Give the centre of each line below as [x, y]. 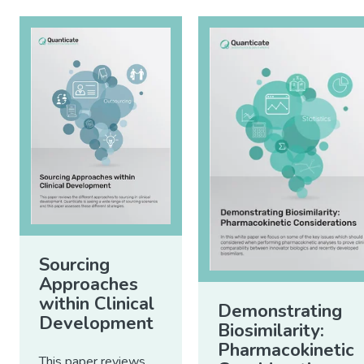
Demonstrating [280, 311]
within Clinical [97, 304]
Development [96, 324]
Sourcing [74, 265]
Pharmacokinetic [286, 350]
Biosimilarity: [271, 330]
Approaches [89, 285]
